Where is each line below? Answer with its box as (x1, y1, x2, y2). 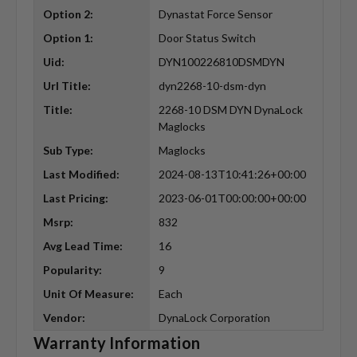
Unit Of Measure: (42, 287, 134, 301)
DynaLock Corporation (158, 311, 270, 325)
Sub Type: (42, 143, 93, 158)
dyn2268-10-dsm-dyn (158, 79, 266, 93)
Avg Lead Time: (42, 239, 123, 253)
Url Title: (42, 79, 91, 93)
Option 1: (42, 31, 93, 45)
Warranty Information (33, 332, 200, 352)
